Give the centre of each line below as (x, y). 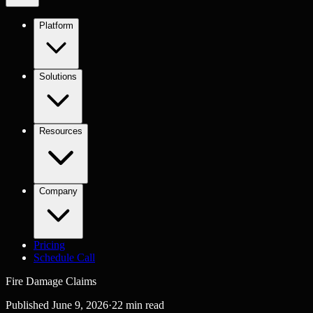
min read (144, 305)
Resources (61, 131)
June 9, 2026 (80, 305)
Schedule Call (64, 257)
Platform (56, 26)
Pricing (49, 245)
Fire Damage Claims (51, 281)
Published (29, 305)
